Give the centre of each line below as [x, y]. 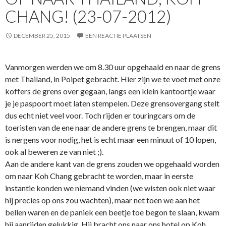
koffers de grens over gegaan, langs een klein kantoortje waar [110, 91]
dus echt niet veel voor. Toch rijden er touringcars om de [100, 115]
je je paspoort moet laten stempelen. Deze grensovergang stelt [112, 103]
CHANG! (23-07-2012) [88, 16]
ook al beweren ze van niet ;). [54, 151]
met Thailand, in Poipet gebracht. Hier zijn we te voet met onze [113, 79]
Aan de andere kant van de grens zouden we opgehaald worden [112, 163]
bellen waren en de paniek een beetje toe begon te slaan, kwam [112, 212]
